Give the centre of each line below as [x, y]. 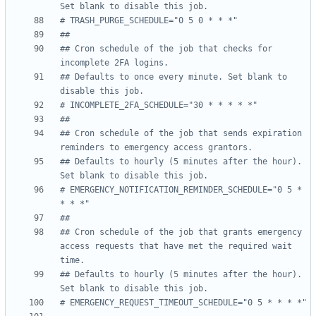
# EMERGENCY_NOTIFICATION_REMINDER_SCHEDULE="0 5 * [181, 190]
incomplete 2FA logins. [114, 63]
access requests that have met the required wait [176, 247]
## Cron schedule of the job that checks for [166, 49]
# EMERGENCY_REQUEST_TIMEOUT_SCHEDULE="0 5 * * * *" [183, 303]
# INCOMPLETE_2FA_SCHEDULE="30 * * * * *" [159, 105]
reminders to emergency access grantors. [156, 148]
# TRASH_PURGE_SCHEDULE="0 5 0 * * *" [149, 21]
